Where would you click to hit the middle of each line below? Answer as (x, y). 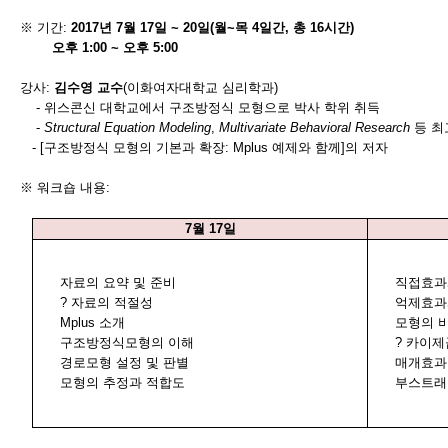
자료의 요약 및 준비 (120, 282)
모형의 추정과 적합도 (123, 382)
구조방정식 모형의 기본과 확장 (134, 147)
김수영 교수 (88, 87)
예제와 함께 (306, 147)
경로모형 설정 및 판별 (125, 362)
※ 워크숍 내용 (63, 187)
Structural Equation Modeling (127, 127)
